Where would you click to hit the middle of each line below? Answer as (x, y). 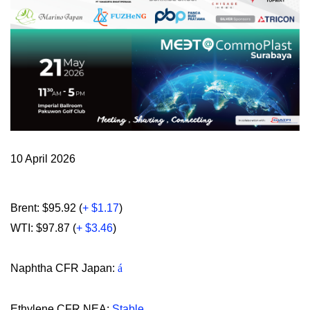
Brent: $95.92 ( (46, 208)
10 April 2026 (43, 158)
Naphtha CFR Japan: (64, 268)
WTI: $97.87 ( (43, 228)
